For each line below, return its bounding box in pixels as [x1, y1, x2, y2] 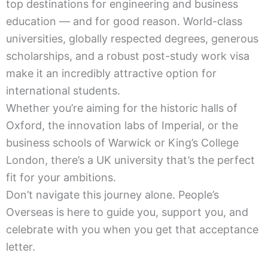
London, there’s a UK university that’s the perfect [6, 154, 255, 167]
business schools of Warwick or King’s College [6, 136, 239, 150]
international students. [6, 84, 120, 98]
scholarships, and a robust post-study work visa [6, 50, 249, 63]
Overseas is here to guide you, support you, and [6, 206, 248, 219]
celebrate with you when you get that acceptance [6, 223, 258, 236]
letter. [6, 240, 35, 254]
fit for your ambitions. [6, 171, 116, 184]
